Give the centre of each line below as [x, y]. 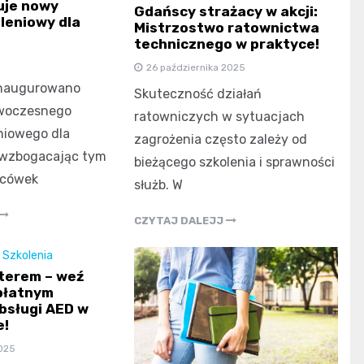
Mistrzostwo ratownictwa [227, 27]
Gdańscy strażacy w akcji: [226, 11]
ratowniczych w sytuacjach [220, 116]
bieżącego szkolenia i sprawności [235, 162]
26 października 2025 [196, 67]
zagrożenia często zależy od [221, 139]
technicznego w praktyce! [227, 43]
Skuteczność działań [198, 93]
